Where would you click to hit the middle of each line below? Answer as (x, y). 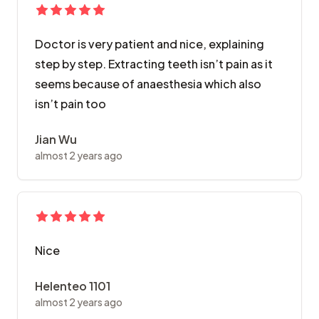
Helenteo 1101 (73, 286)
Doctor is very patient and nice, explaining (150, 44)
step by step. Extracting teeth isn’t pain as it (154, 64)
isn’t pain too (70, 104)
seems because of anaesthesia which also (148, 84)
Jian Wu (56, 140)
